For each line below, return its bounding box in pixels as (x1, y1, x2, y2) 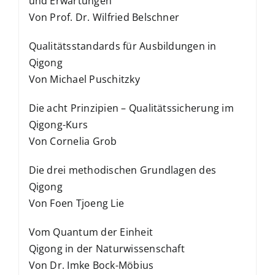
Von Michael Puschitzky (28, 72, 140, 86)
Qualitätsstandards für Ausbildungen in (28, 39, 217, 53)
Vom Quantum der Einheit (28, 225, 153, 239)
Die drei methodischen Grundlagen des (28, 163, 217, 177)
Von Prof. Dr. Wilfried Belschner (28, 10, 180, 24)
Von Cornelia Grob (28, 134, 117, 148)
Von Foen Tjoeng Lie (28, 196, 125, 210)
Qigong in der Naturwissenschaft (28, 242, 185, 255)
